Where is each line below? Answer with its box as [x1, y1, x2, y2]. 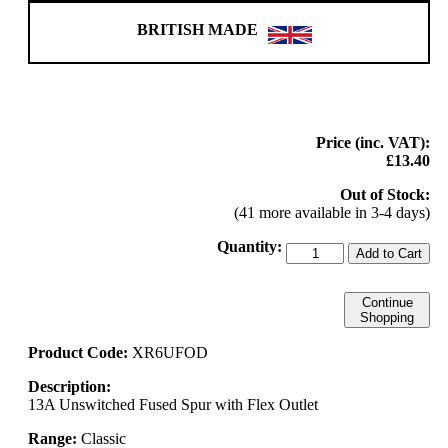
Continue [361, 294, 413, 310]
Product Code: [28, 343, 132, 361]
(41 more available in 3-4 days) [234, 203, 430, 221]
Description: [28, 377, 111, 395]
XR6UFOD [132, 343, 208, 361]
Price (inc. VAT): [316, 133, 430, 151]
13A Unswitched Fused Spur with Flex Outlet [28, 395, 318, 413]
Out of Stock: [340, 185, 430, 203]
